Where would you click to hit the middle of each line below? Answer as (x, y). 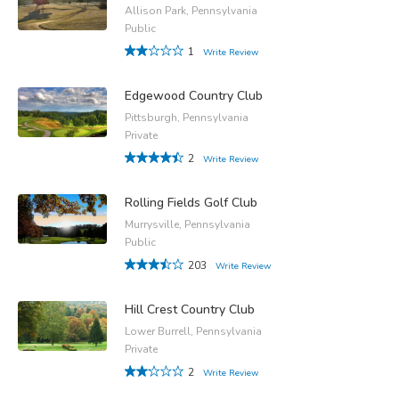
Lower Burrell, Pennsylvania (193, 331)
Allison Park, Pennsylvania (191, 10)
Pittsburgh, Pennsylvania (187, 117)
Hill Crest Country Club (190, 309)
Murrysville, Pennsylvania (187, 224)
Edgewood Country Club (194, 95)
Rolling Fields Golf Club (191, 202)
